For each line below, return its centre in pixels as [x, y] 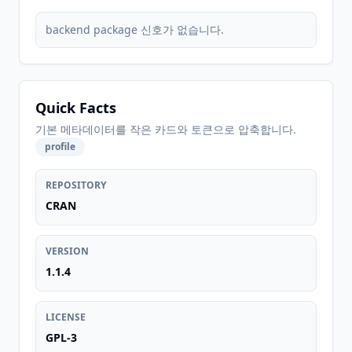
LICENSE [66, 317]
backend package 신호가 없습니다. [135, 29]
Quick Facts [76, 108]
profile [60, 147]
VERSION [67, 251]
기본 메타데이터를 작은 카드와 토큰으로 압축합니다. [166, 129]
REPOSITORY [76, 185]
